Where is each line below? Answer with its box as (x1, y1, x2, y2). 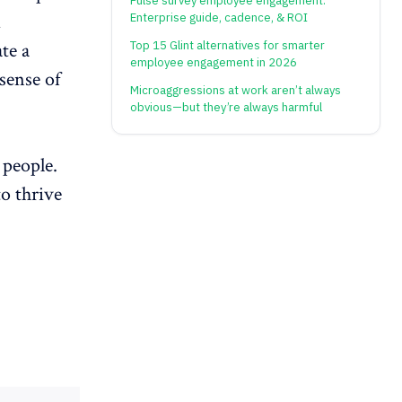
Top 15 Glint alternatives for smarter (130, 38, 325, 54)
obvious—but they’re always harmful (130, 100, 322, 116)
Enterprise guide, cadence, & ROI (130, 10, 308, 26)
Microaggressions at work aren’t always (130, 83, 341, 99)
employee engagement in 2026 (130, 55, 297, 71)
